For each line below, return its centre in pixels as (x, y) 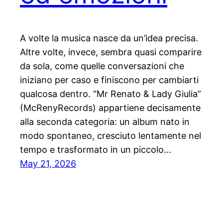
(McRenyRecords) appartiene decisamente (110, 108)
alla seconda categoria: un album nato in (105, 122)
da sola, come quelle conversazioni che (102, 66)
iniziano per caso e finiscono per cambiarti (109, 80)
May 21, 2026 (48, 164)
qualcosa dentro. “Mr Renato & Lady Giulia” (111, 94)
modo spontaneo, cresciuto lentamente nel (111, 136)
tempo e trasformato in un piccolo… (96, 150)
